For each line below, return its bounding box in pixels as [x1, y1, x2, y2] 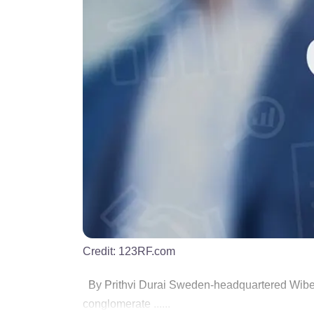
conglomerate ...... [83, 297, 170, 310]
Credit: [83, 245, 118, 257]
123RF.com [118, 245, 175, 257]
